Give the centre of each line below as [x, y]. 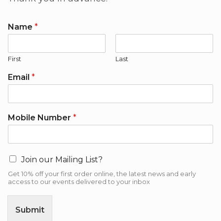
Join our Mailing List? [62, 160]
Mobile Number [40, 118]
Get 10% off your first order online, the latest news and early [102, 174]
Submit [30, 210]
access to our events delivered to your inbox [79, 182]
